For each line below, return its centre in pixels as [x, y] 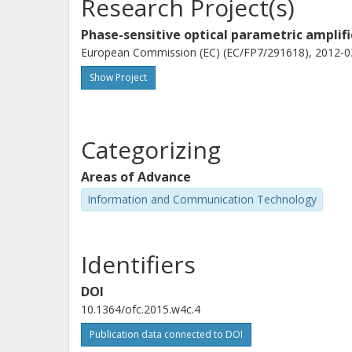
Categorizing [151, 150]
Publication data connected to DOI [166, 334]
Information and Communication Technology [202, 199]
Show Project [118, 77]
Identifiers [138, 264]
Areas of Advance [136, 177]
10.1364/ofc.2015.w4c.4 [141, 309]
